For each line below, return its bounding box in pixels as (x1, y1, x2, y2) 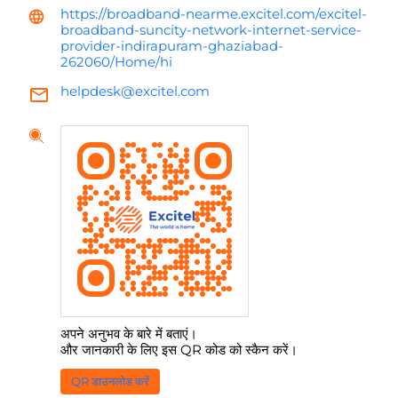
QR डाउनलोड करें (71, 374, 149, 389)
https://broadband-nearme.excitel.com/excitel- (60, 5, 367, 23)
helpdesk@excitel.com (60, 83, 210, 100)
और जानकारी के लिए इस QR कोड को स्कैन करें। (60, 341, 298, 359)
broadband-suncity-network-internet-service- (60, 21, 362, 39)
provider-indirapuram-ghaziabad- (60, 37, 283, 55)
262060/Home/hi (60, 53, 172, 71)
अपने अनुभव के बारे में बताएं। (60, 325, 197, 343)
